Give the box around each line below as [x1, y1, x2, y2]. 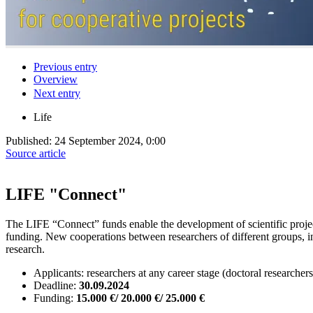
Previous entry [34, 60, 97, 73]
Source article [6, 147, 66, 159]
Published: [6, 134, 54, 147]
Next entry [34, 87, 80, 99]
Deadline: [34, 279, 79, 291]
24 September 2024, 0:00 [54, 134, 166, 147]
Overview [34, 73, 78, 85]
